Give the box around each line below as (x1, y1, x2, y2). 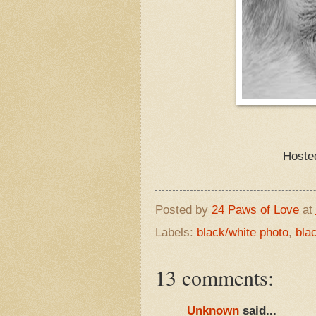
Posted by (154, 203, 212, 217)
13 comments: (154, 262, 274, 291)
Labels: (154, 225, 197, 239)
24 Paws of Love (211, 203, 299, 217)
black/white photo (196, 225, 288, 239)
